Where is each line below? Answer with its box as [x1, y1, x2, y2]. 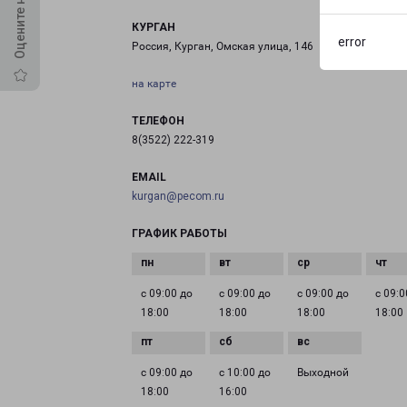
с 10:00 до [219, 366, 272, 379]
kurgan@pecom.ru [132, 190, 224, 203]
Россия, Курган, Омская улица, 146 [132, 40, 313, 53]
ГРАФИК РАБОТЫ [132, 227, 227, 240]
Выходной [297, 366, 350, 379]
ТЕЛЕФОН [132, 114, 184, 127]
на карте [132, 77, 176, 90]
